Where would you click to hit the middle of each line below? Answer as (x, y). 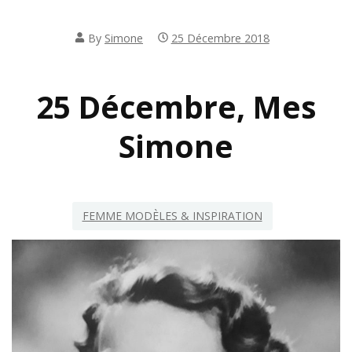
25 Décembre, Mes (176, 106)
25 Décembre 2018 (220, 38)
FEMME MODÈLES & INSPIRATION (172, 216)
